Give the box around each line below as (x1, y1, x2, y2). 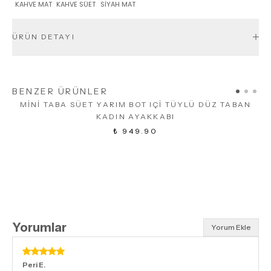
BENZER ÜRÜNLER (12, 85, 108, 97)
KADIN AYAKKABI (96, 111, 175, 121)
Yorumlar (12, 220, 67, 235)
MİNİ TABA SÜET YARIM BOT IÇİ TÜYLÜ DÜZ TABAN (19, 99, 252, 109)
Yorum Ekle (211, 222, 251, 232)
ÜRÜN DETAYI (12, 31, 75, 41)
